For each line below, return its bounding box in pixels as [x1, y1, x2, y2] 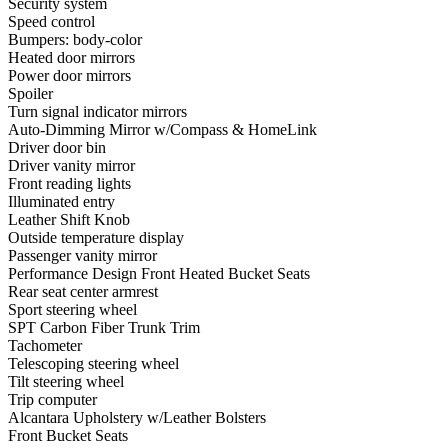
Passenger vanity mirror [8, 247, 157, 265]
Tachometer [8, 337, 82, 355]
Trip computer [8, 391, 97, 409]
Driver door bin [8, 139, 106, 157]
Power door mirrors [8, 67, 131, 85]
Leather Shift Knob [8, 211, 130, 229]
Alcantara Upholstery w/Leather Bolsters [8, 409, 266, 427]
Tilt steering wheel [8, 373, 124, 391]
